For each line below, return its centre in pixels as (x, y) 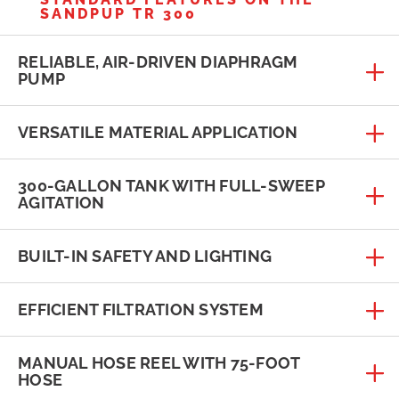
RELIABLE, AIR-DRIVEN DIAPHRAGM (158, 62)
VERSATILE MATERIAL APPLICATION (158, 133)
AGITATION (61, 203)
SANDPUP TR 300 (118, 14)
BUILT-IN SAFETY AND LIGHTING (145, 256)
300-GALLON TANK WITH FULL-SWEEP (171, 186)
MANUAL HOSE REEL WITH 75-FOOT (159, 363)
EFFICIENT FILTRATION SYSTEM (141, 310)
